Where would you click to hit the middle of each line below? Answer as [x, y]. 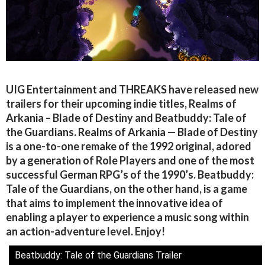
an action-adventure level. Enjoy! [85, 232]
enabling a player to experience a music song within [127, 217]
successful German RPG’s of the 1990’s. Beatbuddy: [130, 175]
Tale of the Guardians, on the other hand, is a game [127, 189]
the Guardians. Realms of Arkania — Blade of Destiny [132, 132]
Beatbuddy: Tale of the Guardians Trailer [98, 256]
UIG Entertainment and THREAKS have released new [132, 90]
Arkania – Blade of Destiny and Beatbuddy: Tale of [126, 118]
